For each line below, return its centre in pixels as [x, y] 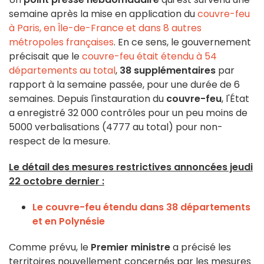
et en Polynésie [69, 222]
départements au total [62, 71]
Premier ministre [131, 247]
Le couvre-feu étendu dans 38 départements [141, 207]
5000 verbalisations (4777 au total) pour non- [116, 127]
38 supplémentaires [168, 71]
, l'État [235, 99]
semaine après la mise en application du [103, 14]
